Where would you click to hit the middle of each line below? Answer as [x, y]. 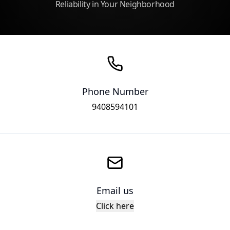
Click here [115, 206]
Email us [115, 190]
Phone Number [115, 91]
